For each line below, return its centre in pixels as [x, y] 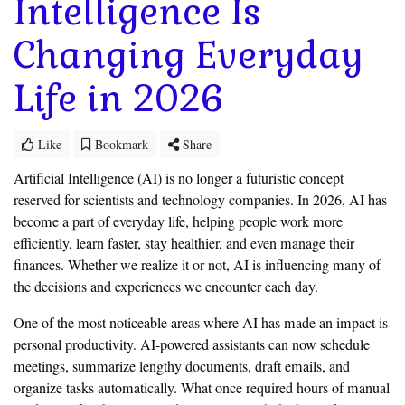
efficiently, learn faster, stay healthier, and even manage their [184, 243]
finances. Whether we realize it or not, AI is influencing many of [197, 264]
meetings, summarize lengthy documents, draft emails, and [182, 366]
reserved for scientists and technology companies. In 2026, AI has [200, 199]
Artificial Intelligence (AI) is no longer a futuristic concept [179, 178]
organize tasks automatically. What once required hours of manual [202, 387]
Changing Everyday [188, 55]
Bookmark [120, 144]
